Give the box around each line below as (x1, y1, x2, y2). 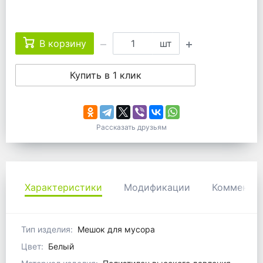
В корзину (39, 38, 86, 50)
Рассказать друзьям (96, 123, 167, 132)
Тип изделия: (21, 224, 73, 235)
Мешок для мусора (77, 224, 155, 235)
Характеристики (25, 181, 102, 194)
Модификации (124, 181, 190, 194)
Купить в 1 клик (69, 69, 141, 82)
